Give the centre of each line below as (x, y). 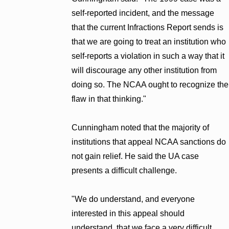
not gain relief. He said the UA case (135, 156)
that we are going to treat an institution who (149, 41)
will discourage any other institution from (144, 70)
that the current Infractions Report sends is (148, 27)
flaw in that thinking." (109, 99)
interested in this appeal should (128, 213)
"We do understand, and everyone (133, 199)
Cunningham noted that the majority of (141, 127)
